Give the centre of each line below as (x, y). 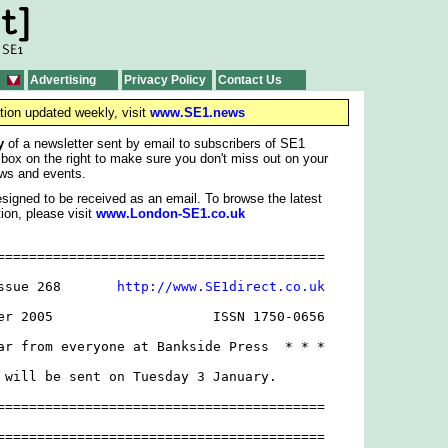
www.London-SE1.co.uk (170, 213)
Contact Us (249, 80)
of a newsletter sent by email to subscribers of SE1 (154, 143)
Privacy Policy (164, 80)
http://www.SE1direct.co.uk (220, 287)
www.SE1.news (197, 112)
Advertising (62, 80)
